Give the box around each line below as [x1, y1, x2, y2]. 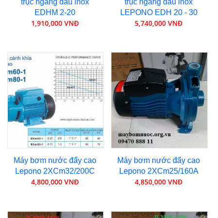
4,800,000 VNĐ [31, 177, 79, 187]
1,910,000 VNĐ [31, 18, 79, 28]
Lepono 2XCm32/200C [15, 167, 95, 176]
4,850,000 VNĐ [135, 177, 183, 187]
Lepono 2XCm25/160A [119, 167, 199, 176]
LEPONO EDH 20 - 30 [120, 8, 198, 17]
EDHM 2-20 [34, 8, 75, 17]
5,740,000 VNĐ [135, 18, 183, 28]
